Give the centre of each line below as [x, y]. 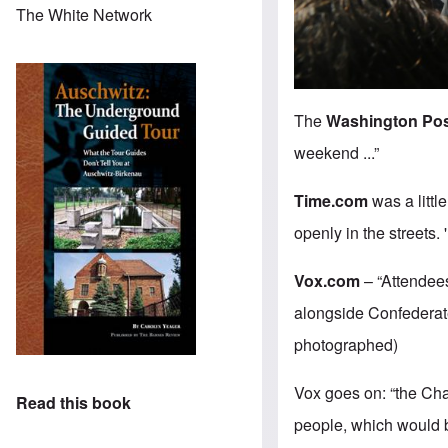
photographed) [346, 345]
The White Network [84, 14]
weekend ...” [337, 153]
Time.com [331, 201]
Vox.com [327, 281]
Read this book [73, 403]
